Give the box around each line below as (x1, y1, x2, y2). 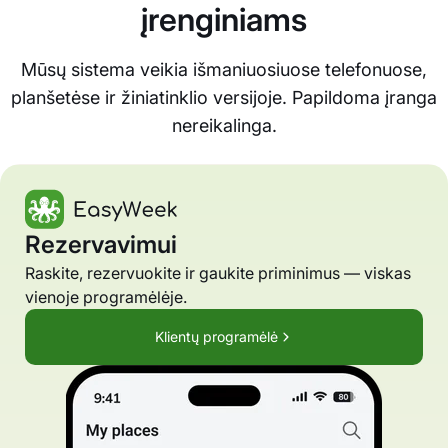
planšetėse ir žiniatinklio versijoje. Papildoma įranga (11, 87, 437, 109)
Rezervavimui (25, 230, 177, 260)
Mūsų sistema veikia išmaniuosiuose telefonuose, (21, 59, 427, 81)
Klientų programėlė (154, 328, 278, 346)
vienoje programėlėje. (25, 287, 187, 308)
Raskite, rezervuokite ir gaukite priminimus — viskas (25, 263, 411, 284)
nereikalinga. (171, 115, 277, 137)
